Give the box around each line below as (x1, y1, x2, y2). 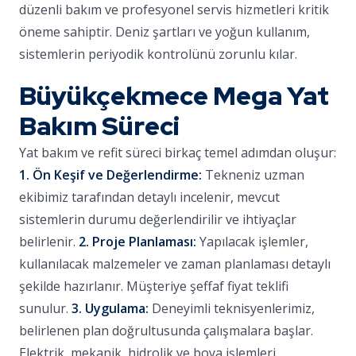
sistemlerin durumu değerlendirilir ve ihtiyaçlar (19, 211, 296, 228)
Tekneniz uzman (202, 166, 304, 184)
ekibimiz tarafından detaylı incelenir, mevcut (19, 188, 280, 206)
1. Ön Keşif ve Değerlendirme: (19, 166, 202, 184)
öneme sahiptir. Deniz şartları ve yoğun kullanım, (19, 23, 310, 41)
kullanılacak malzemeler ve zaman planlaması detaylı (19, 255, 331, 273)
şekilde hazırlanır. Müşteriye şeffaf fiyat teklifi (19, 277, 288, 295)
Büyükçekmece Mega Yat (19, 79, 329, 113)
